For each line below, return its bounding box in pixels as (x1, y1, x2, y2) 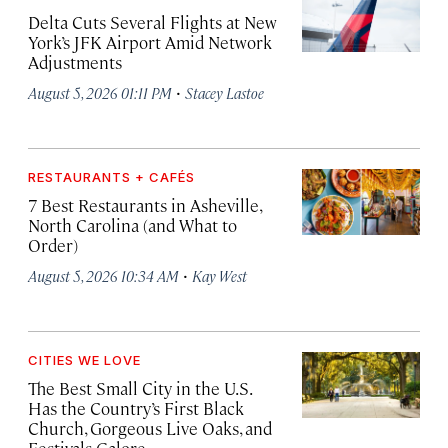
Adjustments (28, 51, 122, 74)
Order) (28, 234, 78, 257)
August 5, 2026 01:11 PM (28, 83, 172, 103)
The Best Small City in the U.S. (28, 377, 251, 400)
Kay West (192, 266, 247, 286)
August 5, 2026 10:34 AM (28, 266, 179, 286)
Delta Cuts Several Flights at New (28, 11, 277, 34)
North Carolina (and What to (28, 214, 237, 237)
